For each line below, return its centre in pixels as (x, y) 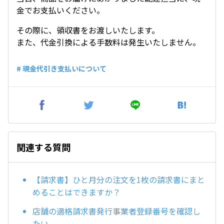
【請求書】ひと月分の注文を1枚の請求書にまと (119, 180)
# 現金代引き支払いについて (61, 68)
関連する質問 (43, 147)
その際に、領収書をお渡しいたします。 (88, 30)
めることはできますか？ (76, 192)
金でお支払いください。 (60, 10)
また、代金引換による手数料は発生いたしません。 (108, 42)
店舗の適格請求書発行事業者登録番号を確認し (116, 211)
